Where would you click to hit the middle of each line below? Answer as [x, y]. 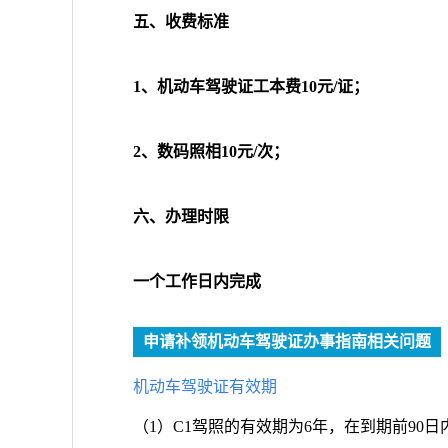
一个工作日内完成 [197, 281]
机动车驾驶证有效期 [205, 386]
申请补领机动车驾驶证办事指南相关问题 [287, 341]
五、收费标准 [181, 21]
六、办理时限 [181, 216]
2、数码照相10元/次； [211, 151]
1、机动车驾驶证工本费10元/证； [251, 86]
